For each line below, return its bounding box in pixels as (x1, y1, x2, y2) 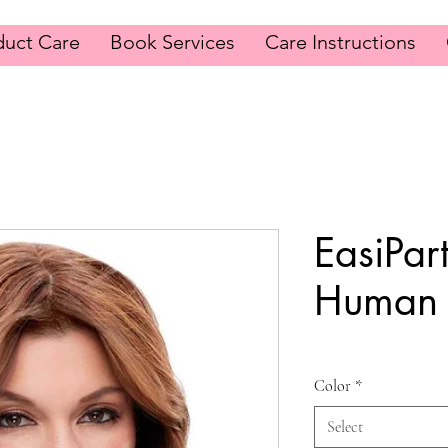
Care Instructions (265, 30, 416, 54)
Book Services (110, 30, 235, 54)
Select (327, 417, 363, 437)
